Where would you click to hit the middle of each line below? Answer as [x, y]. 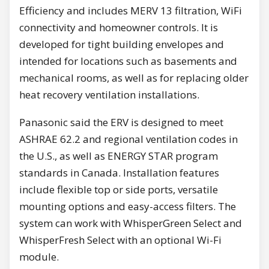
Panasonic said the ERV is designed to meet [121, 122]
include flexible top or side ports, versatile [119, 190]
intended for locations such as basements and [128, 61]
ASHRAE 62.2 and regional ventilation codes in [128, 139]
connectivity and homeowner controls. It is [119, 28]
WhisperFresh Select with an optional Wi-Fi [120, 240]
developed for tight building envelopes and [122, 44]
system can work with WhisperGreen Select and [131, 223]
